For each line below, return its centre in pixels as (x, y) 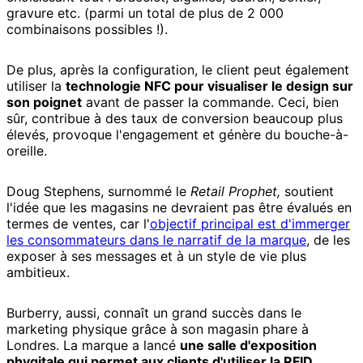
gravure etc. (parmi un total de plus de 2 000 (145, 13)
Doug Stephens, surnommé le (98, 192)
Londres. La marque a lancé (93, 346)
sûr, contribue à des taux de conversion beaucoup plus (175, 119)
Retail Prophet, (235, 192)
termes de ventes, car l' (78, 224)
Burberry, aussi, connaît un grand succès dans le (154, 313)
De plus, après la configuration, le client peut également (178, 70)
